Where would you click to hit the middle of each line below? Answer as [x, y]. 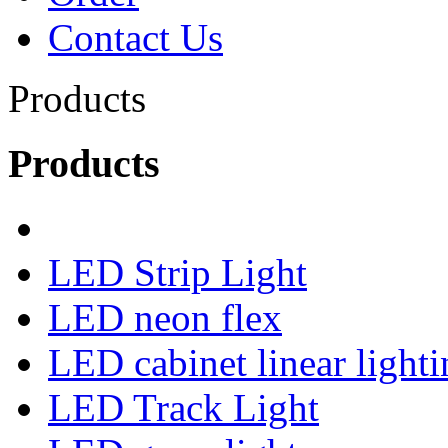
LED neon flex [165, 318]
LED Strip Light [177, 273]
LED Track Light [183, 408]
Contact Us [135, 37]
